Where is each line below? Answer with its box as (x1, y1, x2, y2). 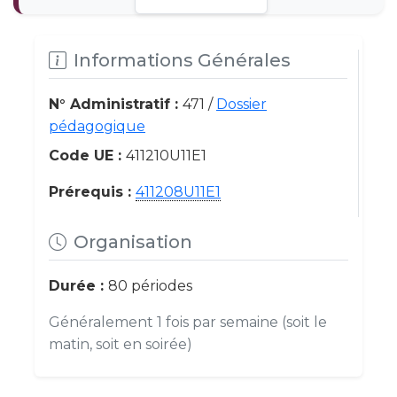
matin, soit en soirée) (49, 336, 192, 353)
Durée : (49, 277, 108, 294)
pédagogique (49, 118, 145, 135)
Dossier (216, 96, 267, 113)
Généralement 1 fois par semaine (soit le (49, 314, 327, 331)
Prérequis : (49, 183, 136, 200)
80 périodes (108, 277, 192, 294)
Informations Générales (74, 50, 291, 71)
